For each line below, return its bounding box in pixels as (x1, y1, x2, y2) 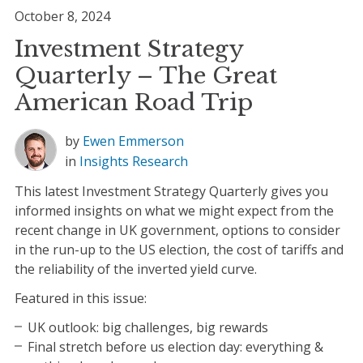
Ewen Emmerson (82, 132, 184, 151)
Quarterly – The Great (14, 62, 277, 91)
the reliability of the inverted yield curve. (14, 260, 257, 279)
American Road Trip (14, 88, 253, 117)
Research (131, 152, 188, 171)
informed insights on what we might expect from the (14, 202, 334, 220)
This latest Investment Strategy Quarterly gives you (14, 182, 328, 201)
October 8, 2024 (14, 7, 110, 26)
